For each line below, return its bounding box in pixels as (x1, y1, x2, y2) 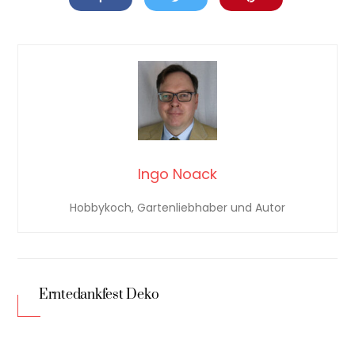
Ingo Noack (138, 163, 217, 184)
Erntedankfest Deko (38, 286, 159, 304)
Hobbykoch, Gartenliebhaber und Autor (70, 199, 285, 216)
